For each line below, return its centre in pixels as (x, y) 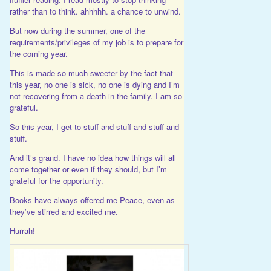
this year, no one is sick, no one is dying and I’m (94, 85)
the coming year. (38, 54)
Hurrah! (22, 231)
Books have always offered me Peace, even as (92, 200)
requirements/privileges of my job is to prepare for (96, 42)
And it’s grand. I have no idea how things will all (93, 158)
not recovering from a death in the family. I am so (96, 96)
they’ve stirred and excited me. (64, 212)
